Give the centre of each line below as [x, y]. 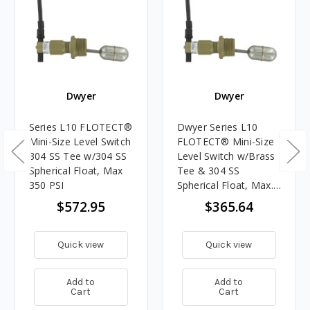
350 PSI [46, 185]
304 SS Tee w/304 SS [78, 156]
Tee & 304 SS [208, 170]
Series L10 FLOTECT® [81, 127]
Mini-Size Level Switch [80, 141]
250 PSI [194, 199]
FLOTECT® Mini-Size [225, 141]
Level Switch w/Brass [226, 156]
